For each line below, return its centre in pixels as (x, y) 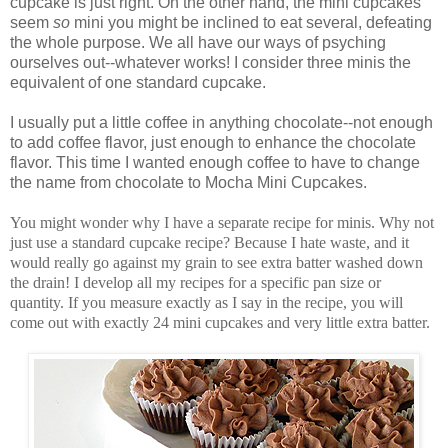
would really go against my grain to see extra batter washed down (216, 263)
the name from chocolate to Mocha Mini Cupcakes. (188, 183)
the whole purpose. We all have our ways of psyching (198, 43)
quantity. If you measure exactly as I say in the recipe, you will (206, 303)
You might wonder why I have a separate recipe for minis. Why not (222, 223)
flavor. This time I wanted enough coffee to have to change (215, 163)
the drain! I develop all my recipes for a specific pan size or (195, 283)
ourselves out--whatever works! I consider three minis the (210, 63)
